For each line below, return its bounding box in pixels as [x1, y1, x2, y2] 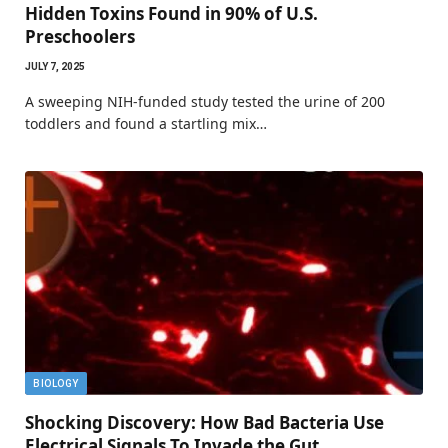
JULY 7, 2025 [25, 60, 85, 72]
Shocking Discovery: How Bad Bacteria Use [25, 410, 384, 434]
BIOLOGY [33, 377, 79, 389]
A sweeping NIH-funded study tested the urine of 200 [25, 91, 385, 111]
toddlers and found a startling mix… [25, 113, 267, 133]
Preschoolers [25, 24, 135, 48]
